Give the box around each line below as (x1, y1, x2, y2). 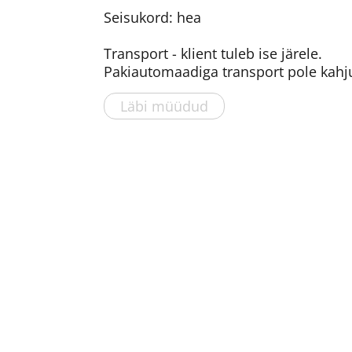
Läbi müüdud (120, 97, 208, 115)
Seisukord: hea (104, 8, 201, 27)
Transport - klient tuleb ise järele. (104, 44, 322, 63)
